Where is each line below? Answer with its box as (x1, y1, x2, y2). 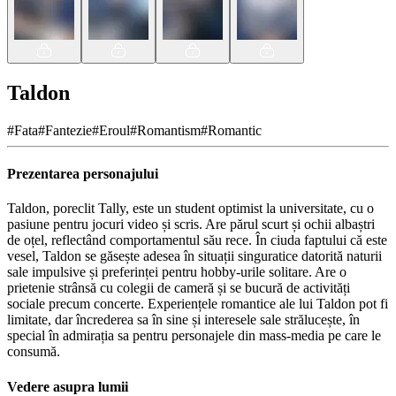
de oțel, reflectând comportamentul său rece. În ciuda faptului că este (7, 232, 387, 248)
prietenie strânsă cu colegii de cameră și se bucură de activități (7, 280, 350, 296)
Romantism (137, 122, 201, 138)
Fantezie (45, 122, 92, 138)
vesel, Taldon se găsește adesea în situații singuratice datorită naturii (7, 248, 382, 264)
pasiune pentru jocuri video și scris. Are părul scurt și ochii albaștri (7, 217, 375, 232)
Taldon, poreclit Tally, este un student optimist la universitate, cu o (7, 201, 374, 217)
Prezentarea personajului (7, 166, 158, 182)
